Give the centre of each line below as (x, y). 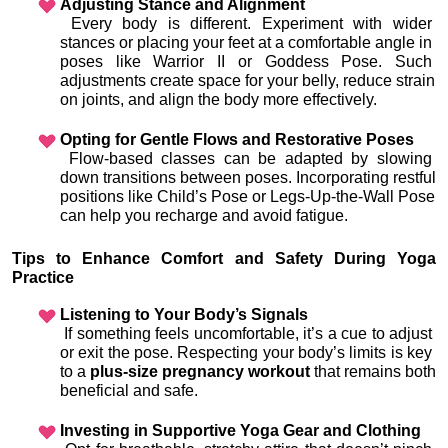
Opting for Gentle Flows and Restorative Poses (237, 140)
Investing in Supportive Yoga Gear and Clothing (240, 431)
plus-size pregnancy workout (200, 372)
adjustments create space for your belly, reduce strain (247, 81)
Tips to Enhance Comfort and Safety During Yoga (224, 259)
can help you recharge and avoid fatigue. (204, 216)
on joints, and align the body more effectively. (218, 100)
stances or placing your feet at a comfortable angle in (246, 43)
